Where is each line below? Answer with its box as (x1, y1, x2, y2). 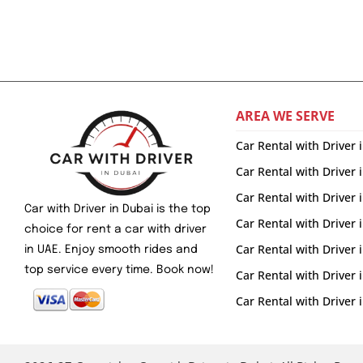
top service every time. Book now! (24, 264, 214, 276)
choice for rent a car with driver (24, 224, 207, 236)
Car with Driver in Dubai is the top (24, 203, 211, 216)
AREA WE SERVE (235, 107, 335, 126)
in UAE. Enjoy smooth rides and (24, 244, 198, 256)
